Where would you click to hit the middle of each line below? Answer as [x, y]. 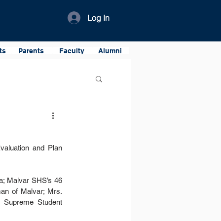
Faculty [72, 51]
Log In [99, 18]
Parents [31, 51]
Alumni [110, 51]
